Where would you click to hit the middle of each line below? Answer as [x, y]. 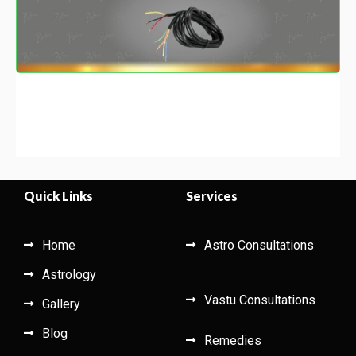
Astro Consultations [259, 245]
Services [212, 195]
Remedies [232, 340]
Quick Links [58, 195]
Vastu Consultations [259, 300]
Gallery [61, 304]
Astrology [69, 274]
